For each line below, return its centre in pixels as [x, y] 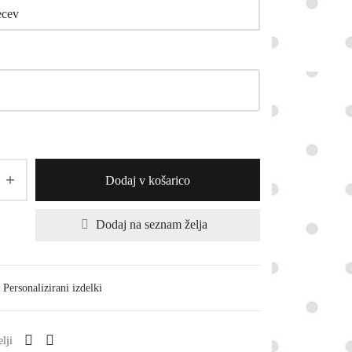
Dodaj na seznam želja [152, 225]
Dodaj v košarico [148, 180]
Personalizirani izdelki [53, 288]
